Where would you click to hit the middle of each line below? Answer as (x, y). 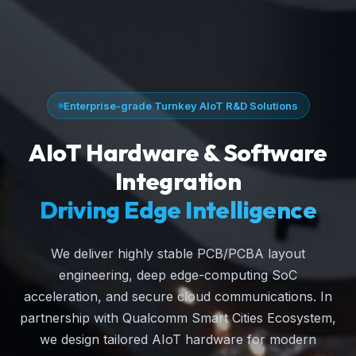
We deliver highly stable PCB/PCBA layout (178, 254)
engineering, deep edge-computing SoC (178, 275)
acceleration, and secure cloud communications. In (178, 297)
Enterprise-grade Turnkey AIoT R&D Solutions (180, 106)
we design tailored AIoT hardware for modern (178, 340)
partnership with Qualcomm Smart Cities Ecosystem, (178, 318)
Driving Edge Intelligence (178, 210)
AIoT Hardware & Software (178, 153)
